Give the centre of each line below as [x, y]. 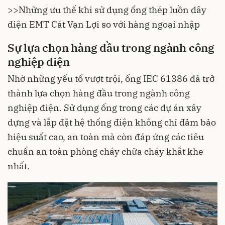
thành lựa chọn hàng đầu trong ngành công [99, 93]
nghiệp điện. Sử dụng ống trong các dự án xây [104, 108]
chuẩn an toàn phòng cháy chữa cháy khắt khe [105, 152]
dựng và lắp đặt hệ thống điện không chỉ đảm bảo [112, 123]
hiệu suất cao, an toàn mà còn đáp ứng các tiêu [106, 137]
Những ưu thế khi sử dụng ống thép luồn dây [113, 10]
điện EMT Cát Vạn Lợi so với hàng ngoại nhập [104, 24]
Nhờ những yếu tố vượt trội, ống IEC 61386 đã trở [111, 79]
